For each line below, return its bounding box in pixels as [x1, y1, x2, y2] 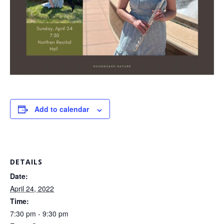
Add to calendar [34, 104, 89, 114]
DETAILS [10, 157, 42, 167]
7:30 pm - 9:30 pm [10, 208, 68, 219]
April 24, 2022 [10, 183, 54, 194]
